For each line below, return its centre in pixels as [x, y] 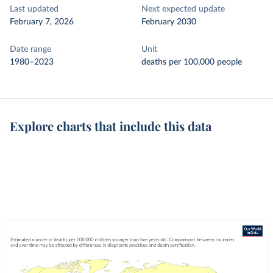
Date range [30, 49]
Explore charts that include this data [111, 126]
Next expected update [183, 9]
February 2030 [169, 22]
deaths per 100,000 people [192, 62]
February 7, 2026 [42, 22]
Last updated [34, 9]
